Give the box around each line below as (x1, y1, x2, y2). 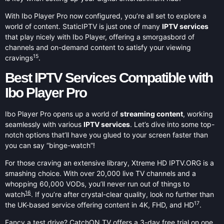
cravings (5, 53, 33, 62)
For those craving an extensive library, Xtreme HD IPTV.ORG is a (5, 158, 214, 167)
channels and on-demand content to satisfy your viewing (5, 43, 191, 52)
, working (183, 109, 213, 118)
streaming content (120, 109, 183, 118)
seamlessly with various (5, 119, 83, 128)
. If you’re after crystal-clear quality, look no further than (31, 189, 214, 198)
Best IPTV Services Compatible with (5, 69, 212, 85)
